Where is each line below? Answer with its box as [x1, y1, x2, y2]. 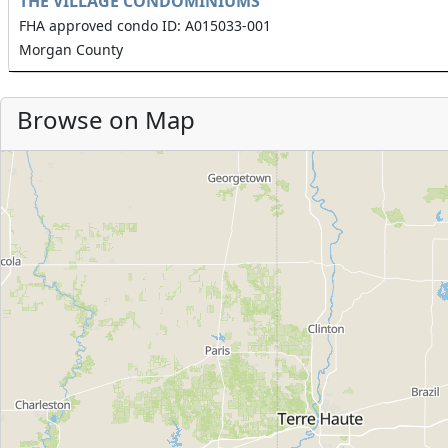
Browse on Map [17, 103, 195, 136]
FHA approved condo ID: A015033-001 [19, 16, 271, 35]
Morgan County [19, 40, 123, 59]
